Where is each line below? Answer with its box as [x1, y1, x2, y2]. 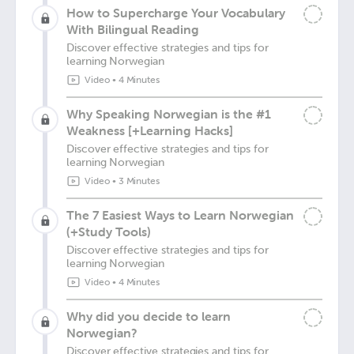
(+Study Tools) [66, 224, 151, 239]
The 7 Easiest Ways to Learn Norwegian [66, 207, 294, 223]
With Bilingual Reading [66, 21, 199, 37]
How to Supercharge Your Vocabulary [66, 5, 285, 21]
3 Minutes [118, 175, 160, 186]
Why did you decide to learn [66, 308, 231, 324]
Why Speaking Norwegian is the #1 [66, 106, 271, 122]
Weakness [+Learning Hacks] [66, 122, 233, 138]
